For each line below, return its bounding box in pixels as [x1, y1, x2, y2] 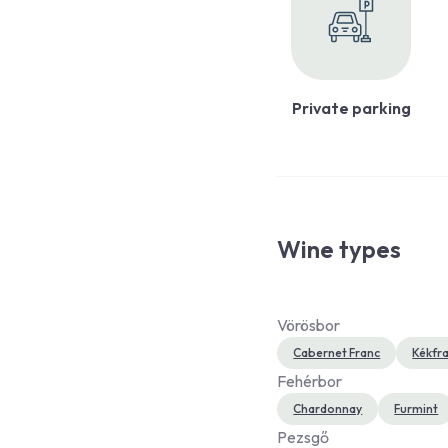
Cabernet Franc [293, 345, 381, 361]
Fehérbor [277, 371, 343, 392]
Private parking [291, 98, 411, 119]
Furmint [394, 401, 439, 417]
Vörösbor [277, 315, 341, 336]
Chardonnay [293, 401, 363, 417]
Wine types [277, 234, 402, 265]
